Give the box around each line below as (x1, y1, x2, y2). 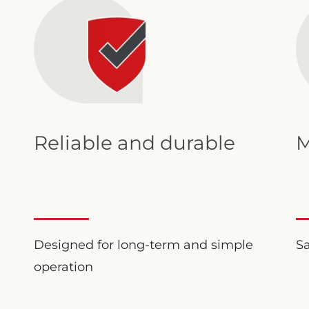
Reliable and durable (34, 131, 235, 155)
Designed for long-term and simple (34, 237, 253, 253)
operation (34, 259, 93, 275)
